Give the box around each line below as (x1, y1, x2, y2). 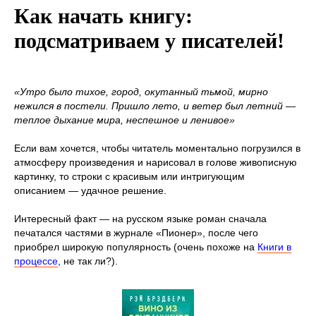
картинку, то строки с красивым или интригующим (14, 170, 245, 182)
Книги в (257, 241, 291, 253)
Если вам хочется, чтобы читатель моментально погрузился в (14, 142, 300, 154)
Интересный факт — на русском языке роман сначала (14, 212, 267, 224)
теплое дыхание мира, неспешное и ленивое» (14, 114, 235, 126)
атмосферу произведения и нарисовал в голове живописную (14, 156, 297, 168)
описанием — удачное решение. (14, 184, 166, 196)
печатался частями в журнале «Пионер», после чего (14, 226, 258, 238)
